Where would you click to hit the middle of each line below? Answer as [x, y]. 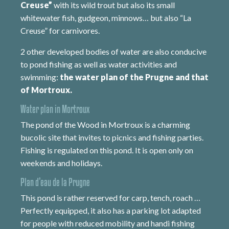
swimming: [40, 77]
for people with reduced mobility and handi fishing [108, 223]
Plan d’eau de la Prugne [55, 182]
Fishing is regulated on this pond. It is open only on [107, 150]
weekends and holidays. [61, 163]
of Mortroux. [46, 90]
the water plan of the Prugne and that [134, 77]
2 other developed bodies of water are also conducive [113, 51]
